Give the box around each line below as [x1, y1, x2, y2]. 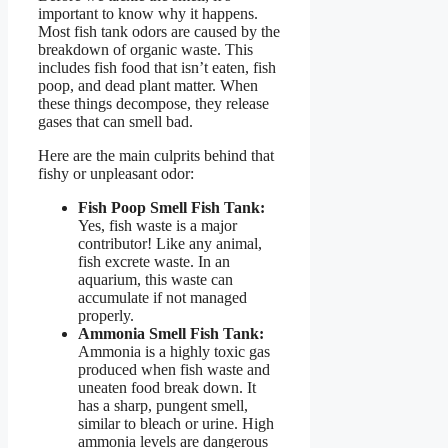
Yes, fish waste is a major [78, 216, 237, 234]
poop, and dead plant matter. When [38, 76, 258, 94]
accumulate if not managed [78, 288, 247, 306]
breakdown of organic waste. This [38, 40, 253, 58]
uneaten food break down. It [78, 378, 256, 396]
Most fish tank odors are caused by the [38, 22, 280, 40]
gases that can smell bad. [38, 112, 193, 130]
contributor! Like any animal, [78, 234, 262, 252]
